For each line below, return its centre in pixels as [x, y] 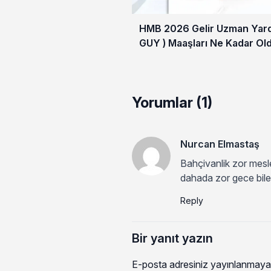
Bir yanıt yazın [172, 239]
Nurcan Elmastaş [220, 144]
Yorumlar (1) [172, 103]
